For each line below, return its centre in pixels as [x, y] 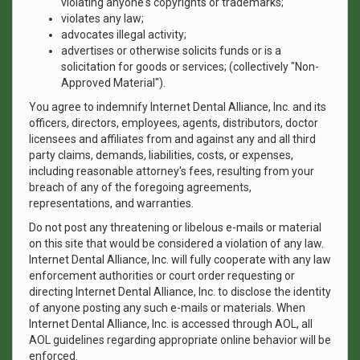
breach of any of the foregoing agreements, [140, 187]
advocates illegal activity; [124, 35]
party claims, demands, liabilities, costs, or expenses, [161, 155]
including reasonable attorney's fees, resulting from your [172, 171]
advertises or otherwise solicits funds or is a [171, 51]
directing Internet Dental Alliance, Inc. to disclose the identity [180, 292]
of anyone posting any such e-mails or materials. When [167, 308]
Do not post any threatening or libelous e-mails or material [175, 227]
